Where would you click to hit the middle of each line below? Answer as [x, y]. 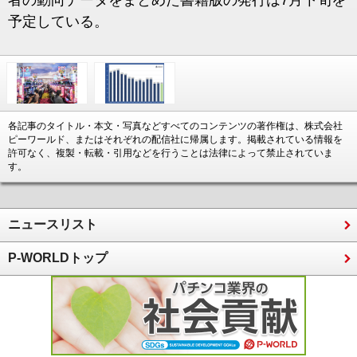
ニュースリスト [53, 224]
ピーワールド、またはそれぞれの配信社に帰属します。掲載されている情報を [175, 139]
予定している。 [58, 22]
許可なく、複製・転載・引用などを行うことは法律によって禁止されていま [171, 153]
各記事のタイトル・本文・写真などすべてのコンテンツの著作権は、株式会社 [175, 126]
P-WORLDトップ [58, 258]
